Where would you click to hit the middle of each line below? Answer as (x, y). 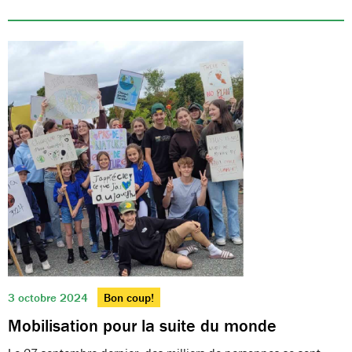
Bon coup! (129, 297)
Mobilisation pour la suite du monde (142, 325)
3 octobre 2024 (49, 297)
